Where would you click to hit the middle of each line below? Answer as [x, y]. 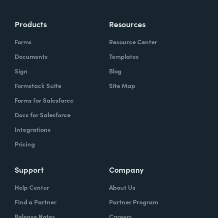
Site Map [122, 85]
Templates [124, 56]
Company [126, 169]
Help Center [32, 187]
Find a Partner [36, 202]
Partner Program [134, 202]
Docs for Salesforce [43, 115]
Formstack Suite [38, 85]
